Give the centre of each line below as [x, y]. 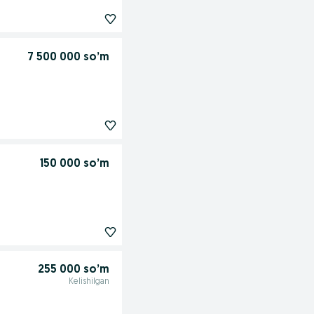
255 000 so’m [73, 270]
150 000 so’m [74, 164]
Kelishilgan [89, 282]
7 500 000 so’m [68, 57]
